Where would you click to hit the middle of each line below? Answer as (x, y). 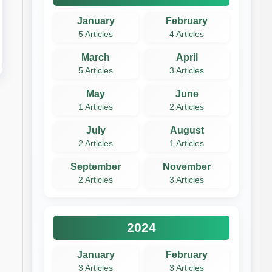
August (187, 130)
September (96, 166)
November (187, 166)
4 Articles (187, 34)
